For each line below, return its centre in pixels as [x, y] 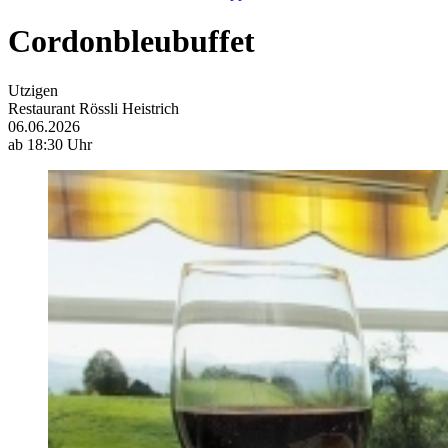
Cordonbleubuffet [131, 41]
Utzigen [33, 90]
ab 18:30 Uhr [50, 144]
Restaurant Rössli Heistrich [93, 108]
